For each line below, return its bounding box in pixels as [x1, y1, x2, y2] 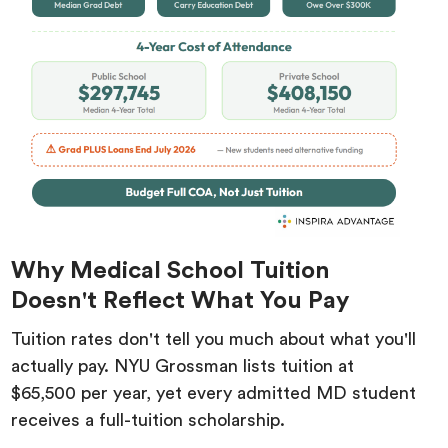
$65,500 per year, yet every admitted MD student [11, 383, 417, 402]
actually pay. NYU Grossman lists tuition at [11, 356, 355, 375]
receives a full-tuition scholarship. [11, 410, 291, 429]
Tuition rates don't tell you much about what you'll [11, 329, 417, 348]
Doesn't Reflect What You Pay [11, 288, 350, 313]
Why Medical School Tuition [11, 258, 331, 283]
